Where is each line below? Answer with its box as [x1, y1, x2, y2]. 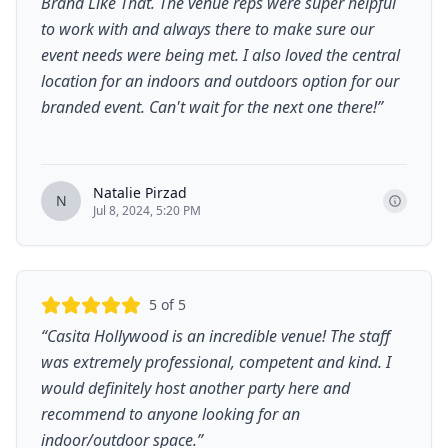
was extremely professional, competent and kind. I [41, 350, 391, 373]
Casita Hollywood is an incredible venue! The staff [47, 324, 390, 347]
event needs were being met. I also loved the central [41, 43, 400, 66]
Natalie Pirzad [93, 182, 187, 202]
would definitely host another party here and [41, 376, 350, 399]
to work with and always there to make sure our [41, 17, 374, 40]
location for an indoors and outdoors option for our [41, 69, 399, 92]
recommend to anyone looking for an [41, 402, 300, 425]
